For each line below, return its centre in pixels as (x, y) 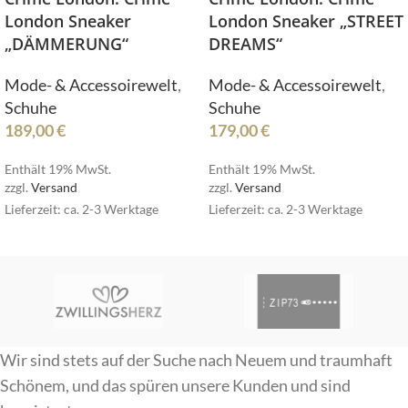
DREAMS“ (245, 43)
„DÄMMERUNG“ (66, 43)
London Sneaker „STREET (306, 20)
